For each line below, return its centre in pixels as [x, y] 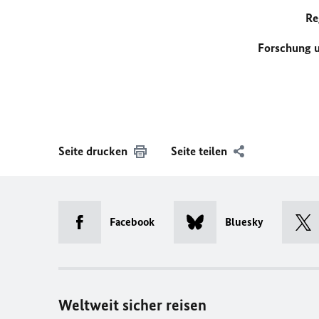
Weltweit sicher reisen [132, 305]
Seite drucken [93, 151]
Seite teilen [199, 151]
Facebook [132, 222]
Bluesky [244, 222]
